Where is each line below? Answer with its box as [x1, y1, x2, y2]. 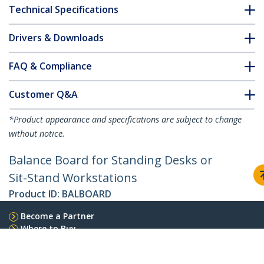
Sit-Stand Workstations [9, 170, 137, 186]
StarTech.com [9, 245, 72, 258]
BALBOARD [62, 187, 111, 201]
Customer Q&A [9, 88, 78, 101]
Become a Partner [21, 210, 94, 222]
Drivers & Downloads [9, 31, 104, 45]
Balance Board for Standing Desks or [9, 152, 213, 169]
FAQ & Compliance [9, 60, 92, 73]
